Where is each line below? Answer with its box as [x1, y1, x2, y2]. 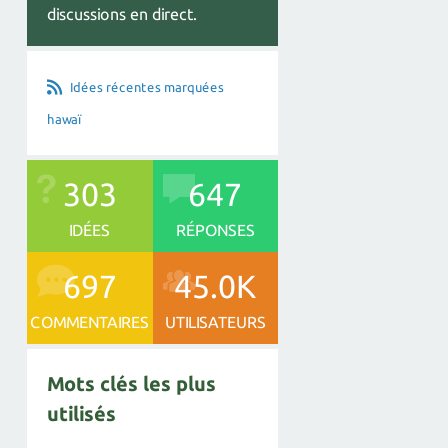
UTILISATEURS [164, 312, 266, 331]
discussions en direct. [47, 4, 197, 23]
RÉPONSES [175, 220, 255, 239]
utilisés [47, 401, 116, 425]
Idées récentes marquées [70, 79, 224, 94]
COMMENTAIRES [30, 312, 150, 331]
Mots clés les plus [47, 371, 216, 395]
